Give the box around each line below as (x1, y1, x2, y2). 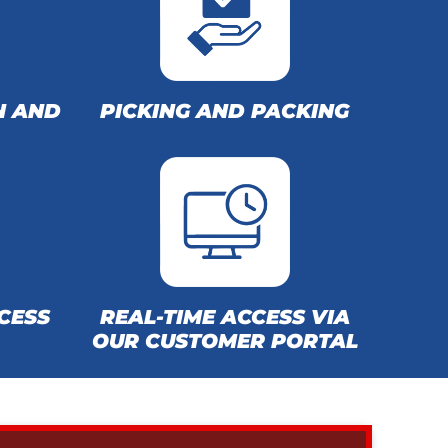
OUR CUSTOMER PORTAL (91, 329, 358, 353)
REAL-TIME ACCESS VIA (99, 305, 350, 329)
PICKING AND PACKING (100, 99, 350, 123)
